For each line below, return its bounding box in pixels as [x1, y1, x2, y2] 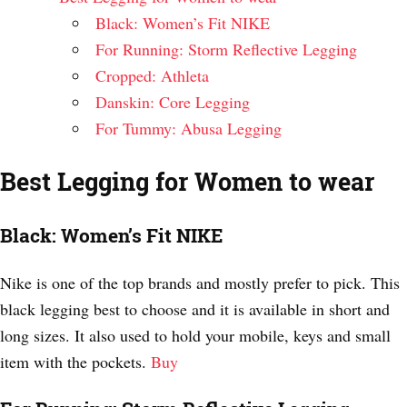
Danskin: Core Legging [95, 90, 250, 113]
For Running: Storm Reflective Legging [95, 37, 357, 60]
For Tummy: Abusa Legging [95, 116, 282, 139]
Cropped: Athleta [95, 64, 209, 86]
